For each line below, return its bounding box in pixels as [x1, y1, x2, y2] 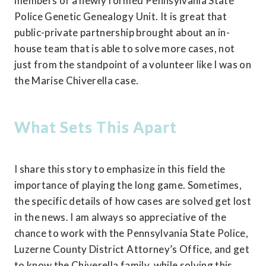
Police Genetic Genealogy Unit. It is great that [14, 10, 227, 23]
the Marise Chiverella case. [14, 74, 139, 87]
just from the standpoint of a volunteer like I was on [14, 58, 252, 71]
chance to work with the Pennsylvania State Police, [14, 226, 249, 239]
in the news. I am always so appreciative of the [14, 210, 226, 223]
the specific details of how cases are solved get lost [14, 194, 252, 207]
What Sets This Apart [14, 118, 177, 137]
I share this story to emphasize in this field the [14, 162, 226, 175]
